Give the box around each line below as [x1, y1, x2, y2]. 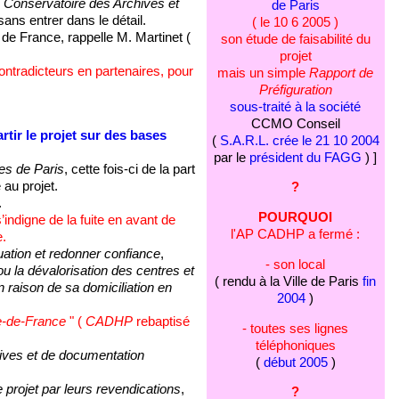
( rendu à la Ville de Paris [215, 273, 363, 289]
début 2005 [263, 354, 328, 370]
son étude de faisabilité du [220, 31, 370, 46]
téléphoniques [255, 338, 336, 353]
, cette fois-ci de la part [63, 161, 195, 176]
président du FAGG [249, 150, 362, 165]
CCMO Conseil [250, 116, 340, 131]
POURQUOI [258, 210, 333, 225]
